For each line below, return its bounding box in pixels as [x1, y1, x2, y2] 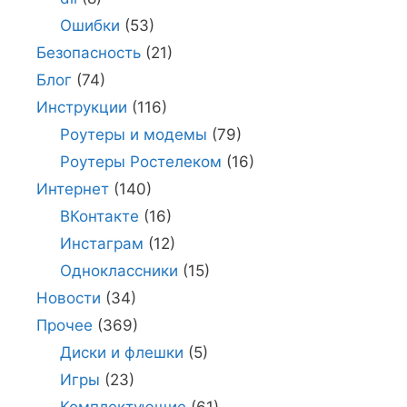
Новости [36, 288, 101, 307]
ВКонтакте [59, 206, 139, 225]
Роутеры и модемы [59, 124, 207, 144]
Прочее [36, 315, 93, 334]
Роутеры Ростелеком [59, 152, 222, 171]
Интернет [36, 179, 109, 198]
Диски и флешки [59, 342, 184, 362]
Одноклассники [59, 261, 178, 280]
